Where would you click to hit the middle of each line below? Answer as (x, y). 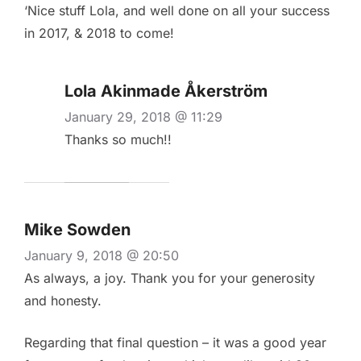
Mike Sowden (77, 230)
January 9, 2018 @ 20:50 (102, 256)
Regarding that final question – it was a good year (175, 343)
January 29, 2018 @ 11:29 (143, 117)
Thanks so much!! (118, 140)
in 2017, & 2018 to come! (99, 33)
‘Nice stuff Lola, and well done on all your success (177, 11)
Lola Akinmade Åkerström (166, 91)
